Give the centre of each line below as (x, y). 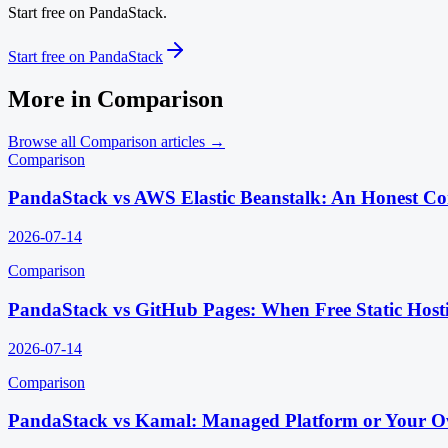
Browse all (44, 141)
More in (52, 98)
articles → (191, 141)
